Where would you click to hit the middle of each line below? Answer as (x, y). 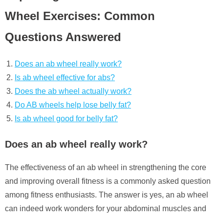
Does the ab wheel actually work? (73, 91)
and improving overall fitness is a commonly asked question (108, 181)
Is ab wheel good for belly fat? (66, 118)
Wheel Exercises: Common (80, 16)
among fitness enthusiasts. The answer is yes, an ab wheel (107, 195)
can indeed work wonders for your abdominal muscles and (106, 208)
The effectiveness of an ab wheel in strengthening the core (106, 167)
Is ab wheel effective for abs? (65, 77)
